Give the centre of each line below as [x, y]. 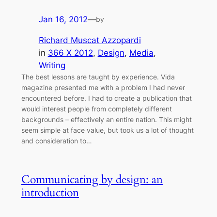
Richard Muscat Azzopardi [90, 40]
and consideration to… [56, 140]
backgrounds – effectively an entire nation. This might [106, 119]
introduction [50, 193]
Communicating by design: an [92, 180]
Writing [52, 65]
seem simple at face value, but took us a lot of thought [107, 130]
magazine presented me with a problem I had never [103, 87]
